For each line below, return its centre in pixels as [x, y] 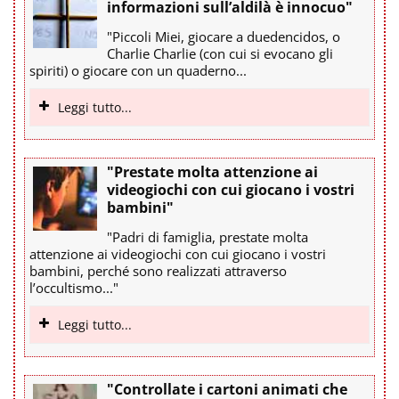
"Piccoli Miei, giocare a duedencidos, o [224, 36]
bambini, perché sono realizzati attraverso [158, 270]
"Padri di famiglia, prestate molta [208, 236]
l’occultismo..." [74, 287]
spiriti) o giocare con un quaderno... [138, 70]
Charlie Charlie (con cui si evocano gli [220, 53]
